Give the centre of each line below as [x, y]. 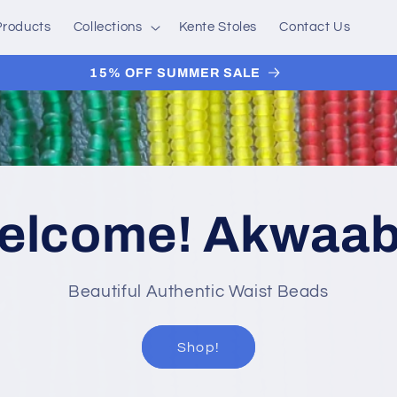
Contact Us [315, 27]
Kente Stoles [218, 27]
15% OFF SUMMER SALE [175, 72]
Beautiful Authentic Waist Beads [198, 292]
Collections [108, 27]
